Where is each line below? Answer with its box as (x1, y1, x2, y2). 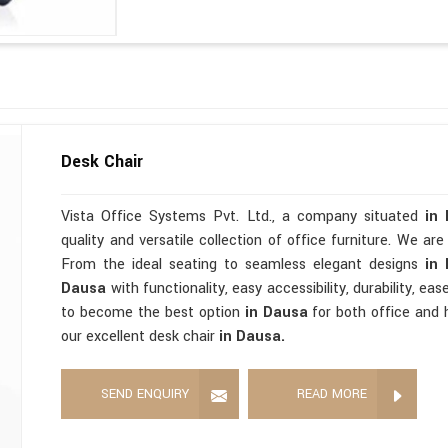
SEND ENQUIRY (101, 384, 190, 403)
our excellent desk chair (61, 325, 220, 347)
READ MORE (297, 384, 368, 403)
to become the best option (61, 301, 245, 323)
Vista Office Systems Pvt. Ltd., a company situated (61, 205, 425, 227)
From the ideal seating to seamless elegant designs (61, 253, 426, 275)
